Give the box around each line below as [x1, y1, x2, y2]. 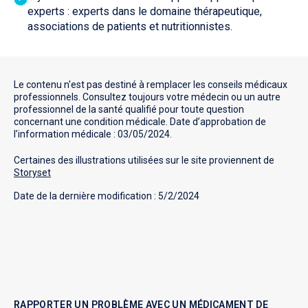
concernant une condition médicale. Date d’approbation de [14, 116, 266, 128]
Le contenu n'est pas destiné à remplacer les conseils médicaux [14, 79, 287, 91]
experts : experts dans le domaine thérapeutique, [27, 5, 262, 19]
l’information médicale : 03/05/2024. [14, 129, 172, 140]
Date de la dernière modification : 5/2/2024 [14, 190, 199, 202]
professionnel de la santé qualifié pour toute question [14, 104, 244, 115]
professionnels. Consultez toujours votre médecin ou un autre [14, 91, 280, 103]
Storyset [14, 167, 51, 179]
